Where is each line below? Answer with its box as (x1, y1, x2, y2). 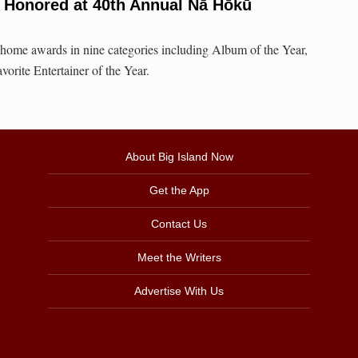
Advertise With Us (134, 284, 224, 298)
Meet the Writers (137, 251, 221, 265)
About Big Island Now (125, 150, 233, 164)
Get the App (149, 184, 209, 197)
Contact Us (151, 217, 207, 231)
